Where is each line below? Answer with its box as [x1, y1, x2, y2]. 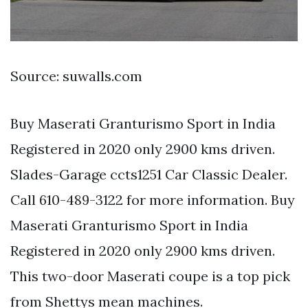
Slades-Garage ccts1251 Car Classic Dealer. [10, 166, 287, 184]
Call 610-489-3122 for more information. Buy [10, 191, 295, 209]
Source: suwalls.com [10, 67, 142, 85]
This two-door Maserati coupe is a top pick [10, 267, 290, 285]
